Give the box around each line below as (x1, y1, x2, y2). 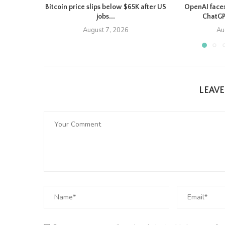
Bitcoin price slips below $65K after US (45, 3, 166, 12)
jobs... (96, 13, 115, 21)
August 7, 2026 (82, 26, 129, 35)
